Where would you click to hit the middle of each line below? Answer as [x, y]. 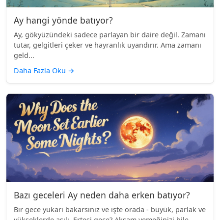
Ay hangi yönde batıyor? [63, 20]
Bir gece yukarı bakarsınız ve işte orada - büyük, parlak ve [110, 209]
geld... [24, 55]
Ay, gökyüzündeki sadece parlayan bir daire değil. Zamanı [110, 34]
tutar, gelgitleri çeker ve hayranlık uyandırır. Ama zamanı [108, 45]
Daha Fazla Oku [41, 70]
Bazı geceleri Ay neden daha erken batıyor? [102, 195]
